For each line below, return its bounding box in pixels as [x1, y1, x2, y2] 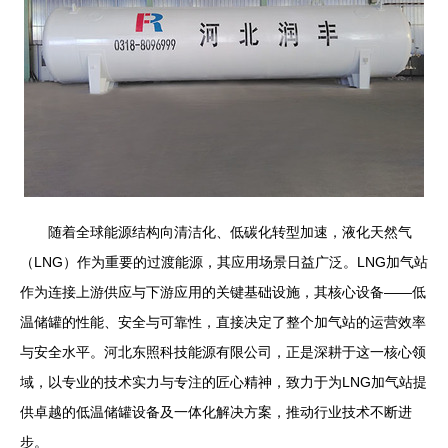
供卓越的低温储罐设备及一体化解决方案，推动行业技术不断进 [20, 404, 412, 420]
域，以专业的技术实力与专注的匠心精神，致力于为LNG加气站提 [20, 374, 427, 390]
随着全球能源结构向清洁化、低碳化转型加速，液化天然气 [48, 224, 412, 240]
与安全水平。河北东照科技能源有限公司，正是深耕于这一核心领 [20, 344, 426, 360]
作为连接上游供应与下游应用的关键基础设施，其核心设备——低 [20, 284, 426, 300]
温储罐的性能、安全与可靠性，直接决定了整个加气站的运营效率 [20, 314, 426, 330]
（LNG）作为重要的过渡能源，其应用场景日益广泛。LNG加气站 [20, 254, 428, 270]
